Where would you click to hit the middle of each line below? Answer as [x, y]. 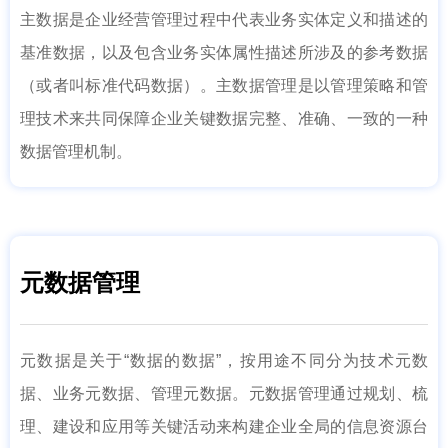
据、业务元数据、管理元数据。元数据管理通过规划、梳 [224, 393]
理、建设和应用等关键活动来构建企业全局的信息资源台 [224, 426]
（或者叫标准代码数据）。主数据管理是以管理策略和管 [224, 85]
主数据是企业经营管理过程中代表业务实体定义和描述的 [224, 19]
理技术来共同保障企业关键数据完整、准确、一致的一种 [224, 118]
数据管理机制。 [76, 151]
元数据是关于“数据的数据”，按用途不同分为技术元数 [224, 360]
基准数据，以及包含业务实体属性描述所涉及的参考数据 [224, 52]
